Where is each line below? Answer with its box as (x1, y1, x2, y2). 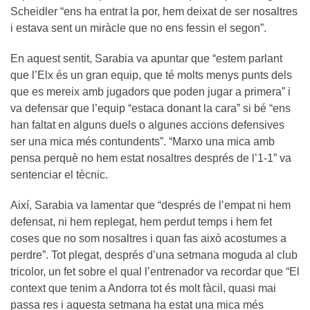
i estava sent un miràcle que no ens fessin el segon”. (10, 21, 266, 34)
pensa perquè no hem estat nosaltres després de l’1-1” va (10, 152, 291, 164)
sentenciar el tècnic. (10, 168, 108, 181)
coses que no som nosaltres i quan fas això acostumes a (10, 232, 286, 244)
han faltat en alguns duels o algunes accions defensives (10, 118, 284, 131)
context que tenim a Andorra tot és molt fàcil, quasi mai (10, 282, 276, 294)
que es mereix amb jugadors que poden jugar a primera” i (10, 85, 291, 98)
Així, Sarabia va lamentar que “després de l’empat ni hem (10, 199, 291, 211)
